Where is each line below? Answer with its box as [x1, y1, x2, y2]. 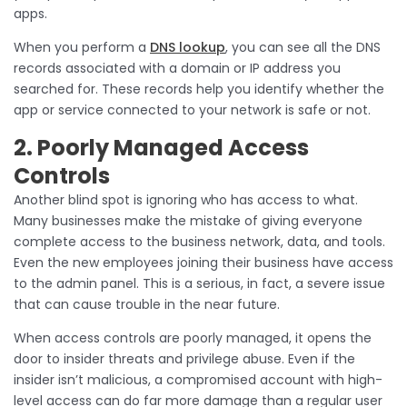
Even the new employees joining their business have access [14, 253, 393, 272]
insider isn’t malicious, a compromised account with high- [14, 370, 382, 389]
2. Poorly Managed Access [14, 132, 309, 163]
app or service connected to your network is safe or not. [14, 100, 374, 119]
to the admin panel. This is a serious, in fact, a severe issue [14, 273, 385, 293]
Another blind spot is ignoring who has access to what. [14, 190, 358, 209]
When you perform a [14, 37, 150, 56]
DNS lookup [150, 37, 225, 56]
